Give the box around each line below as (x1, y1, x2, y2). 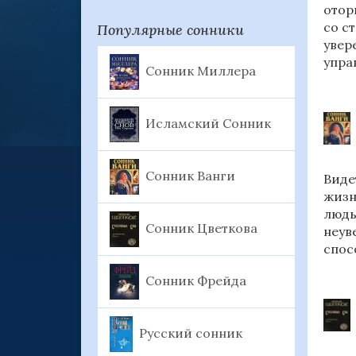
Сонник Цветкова (145, 219, 257, 236)
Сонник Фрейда (145, 272, 246, 288)
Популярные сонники (97, 21, 244, 39)
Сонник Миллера (145, 62, 256, 79)
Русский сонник (139, 324, 243, 341)
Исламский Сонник (145, 114, 271, 131)
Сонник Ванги (145, 167, 235, 184)
